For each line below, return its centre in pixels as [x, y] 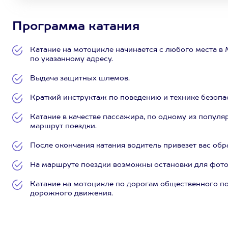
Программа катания [76, 27]
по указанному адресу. [72, 59]
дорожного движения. [72, 193]
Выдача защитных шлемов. [80, 78]
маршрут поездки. [63, 126]
